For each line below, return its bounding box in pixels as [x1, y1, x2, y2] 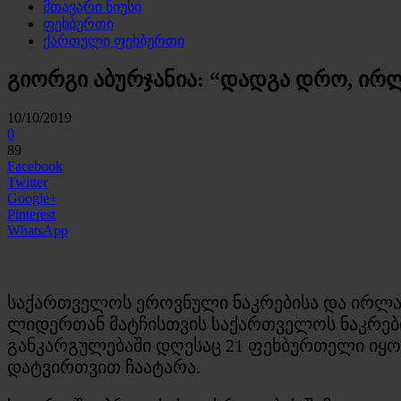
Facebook [7, 158, 63, 174]
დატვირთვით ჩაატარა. [7, 356, 200, 377]
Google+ [7, 190, 57, 206]
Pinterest [7, 206, 55, 222]
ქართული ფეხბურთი [43, 33, 184, 48]
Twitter [7, 174, 47, 190]
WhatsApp [7, 222, 68, 238]
